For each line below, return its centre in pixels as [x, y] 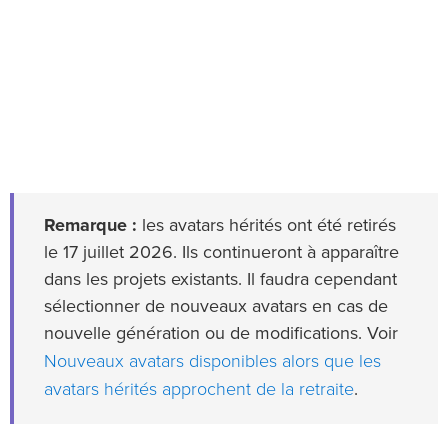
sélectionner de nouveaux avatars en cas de [216, 307]
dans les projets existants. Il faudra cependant [220, 280]
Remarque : [90, 226]
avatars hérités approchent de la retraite [199, 389]
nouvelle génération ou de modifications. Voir [221, 334]
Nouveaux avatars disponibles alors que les [212, 361]
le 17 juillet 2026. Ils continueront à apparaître [221, 253]
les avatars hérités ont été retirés [266, 226]
